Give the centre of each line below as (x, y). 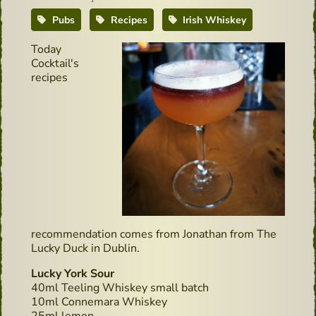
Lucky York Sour (73, 273)
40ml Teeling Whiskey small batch (120, 287)
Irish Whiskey (213, 20)
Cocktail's (55, 63)
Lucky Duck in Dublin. (85, 248)
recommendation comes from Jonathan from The (154, 234)
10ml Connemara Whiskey (99, 302)
